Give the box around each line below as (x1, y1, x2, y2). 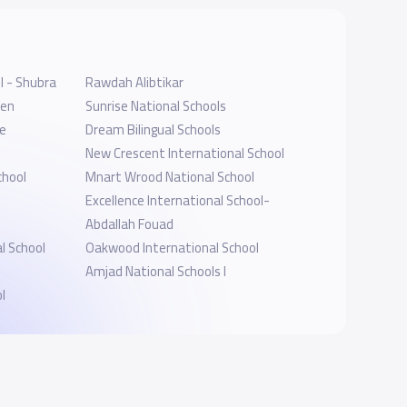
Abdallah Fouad (84, 211, 174, 236)
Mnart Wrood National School (84, 164, 254, 189)
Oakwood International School (84, 234, 259, 260)
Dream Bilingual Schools (84, 116, 221, 142)
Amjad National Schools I (84, 258, 226, 283)
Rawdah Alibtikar (84, 69, 184, 94)
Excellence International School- (84, 187, 270, 213)
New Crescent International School (84, 140, 284, 165)
